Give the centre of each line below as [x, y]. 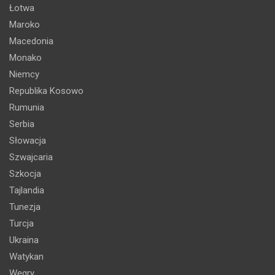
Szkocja [25, 174]
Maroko [25, 25]
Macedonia [31, 41]
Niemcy [24, 74]
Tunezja [25, 207]
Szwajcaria [31, 157]
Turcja [21, 223]
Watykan [26, 257]
